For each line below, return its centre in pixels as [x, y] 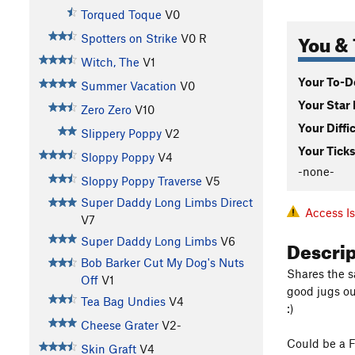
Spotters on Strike [129, 38]
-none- [316, 171]
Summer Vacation [128, 86]
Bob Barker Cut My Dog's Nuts [162, 263]
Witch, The [110, 62]
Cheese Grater [119, 325]
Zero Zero [106, 110]
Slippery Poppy [121, 134]
